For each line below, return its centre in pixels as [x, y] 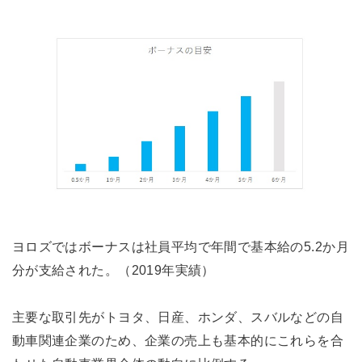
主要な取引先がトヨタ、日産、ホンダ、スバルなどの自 [178, 317]
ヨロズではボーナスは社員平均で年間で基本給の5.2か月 [180, 247]
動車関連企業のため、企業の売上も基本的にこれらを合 [178, 341]
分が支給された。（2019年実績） [113, 270]
